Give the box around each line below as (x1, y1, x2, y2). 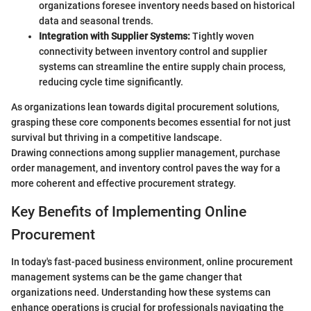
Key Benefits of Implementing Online (11, 203, 246, 221)
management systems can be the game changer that (11, 271, 242, 283)
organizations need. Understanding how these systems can (11, 286, 271, 298)
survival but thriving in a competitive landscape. (11, 132, 222, 144)
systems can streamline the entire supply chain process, (39, 61, 285, 73)
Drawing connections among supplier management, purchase (11, 147, 280, 159)
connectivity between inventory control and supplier (39, 46, 267, 58)
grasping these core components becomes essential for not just (11, 117, 291, 128)
